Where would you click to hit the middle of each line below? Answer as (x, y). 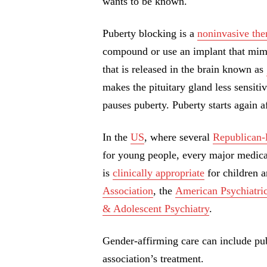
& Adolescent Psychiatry (156, 209)
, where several (178, 137)
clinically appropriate (159, 173)
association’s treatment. (153, 259)
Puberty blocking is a (150, 34)
